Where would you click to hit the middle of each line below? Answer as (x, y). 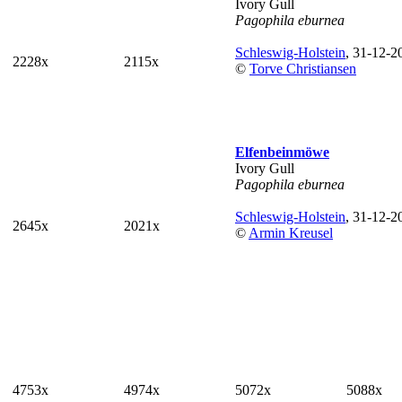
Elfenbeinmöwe (282, 152)
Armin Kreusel (291, 233)
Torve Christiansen (303, 69)
